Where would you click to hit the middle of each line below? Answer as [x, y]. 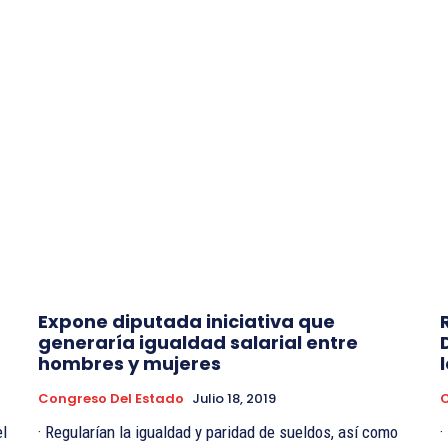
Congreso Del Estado [111, 398]
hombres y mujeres [129, 363]
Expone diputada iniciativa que [186, 321]
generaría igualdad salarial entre [198, 342]
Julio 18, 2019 [234, 398]
